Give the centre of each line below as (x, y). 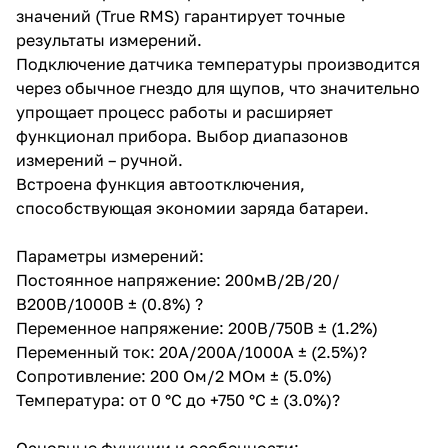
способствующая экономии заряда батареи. (192, 207)
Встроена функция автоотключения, (160, 183)
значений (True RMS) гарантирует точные (180, 15)
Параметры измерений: (110, 255)
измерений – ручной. (99, 159)
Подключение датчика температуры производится (218, 63)
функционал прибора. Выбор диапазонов (182, 135)
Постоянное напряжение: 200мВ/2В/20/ (178, 279)
